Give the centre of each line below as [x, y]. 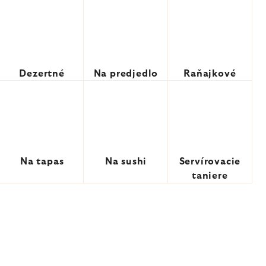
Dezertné [42, 74]
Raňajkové [210, 74]
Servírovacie [210, 161]
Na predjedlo [126, 74]
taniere [210, 176]
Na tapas [42, 161]
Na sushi [126, 161]
